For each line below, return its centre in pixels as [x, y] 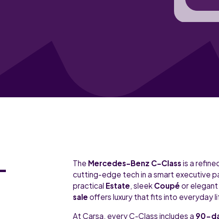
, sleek [142, 186]
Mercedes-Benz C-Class [135, 163]
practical [89, 186]
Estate [118, 186]
